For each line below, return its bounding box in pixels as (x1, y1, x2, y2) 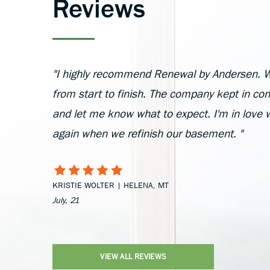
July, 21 (52, 195, 79, 205)
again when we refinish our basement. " (52, 127, 243, 140)
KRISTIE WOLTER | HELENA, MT (52, 180, 169, 190)
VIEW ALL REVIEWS (100, 252, 166, 261)
